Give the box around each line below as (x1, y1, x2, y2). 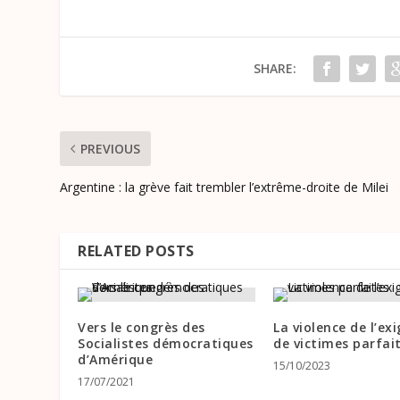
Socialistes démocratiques (78, 335, 254, 353)
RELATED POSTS (78, 241, 195, 262)
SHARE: (253, 60, 296, 78)
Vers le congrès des (78, 319, 205, 337)
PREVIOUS (80, 140, 141, 158)
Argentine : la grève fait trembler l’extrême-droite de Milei (60, 179, 389, 196)
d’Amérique (78, 351, 154, 369)
